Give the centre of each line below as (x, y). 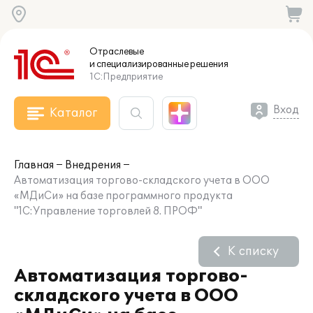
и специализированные (139, 64)
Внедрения (93, 165)
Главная (34, 165)
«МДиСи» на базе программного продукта (123, 196)
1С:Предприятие (126, 77)
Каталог (73, 113)
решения (209, 64)
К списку (253, 252)
